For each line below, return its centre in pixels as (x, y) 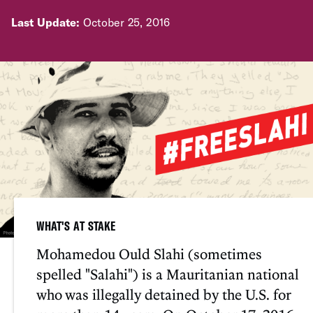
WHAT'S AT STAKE (76, 226)
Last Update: (46, 22)
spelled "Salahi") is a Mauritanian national (168, 274)
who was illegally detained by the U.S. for (163, 294)
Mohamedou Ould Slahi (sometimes (149, 253)
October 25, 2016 (125, 22)
